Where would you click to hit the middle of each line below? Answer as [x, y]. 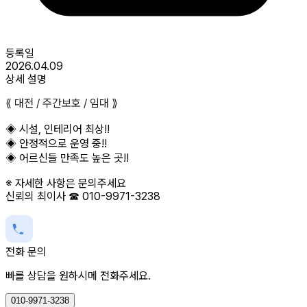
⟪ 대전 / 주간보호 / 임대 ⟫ [62, 103]
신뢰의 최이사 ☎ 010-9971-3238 [83, 196]
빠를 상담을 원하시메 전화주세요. [78, 275]
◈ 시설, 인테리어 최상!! [58, 129]
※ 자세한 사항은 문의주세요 [66, 183]
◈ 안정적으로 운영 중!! [56, 143]
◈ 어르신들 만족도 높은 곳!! [67, 158]
